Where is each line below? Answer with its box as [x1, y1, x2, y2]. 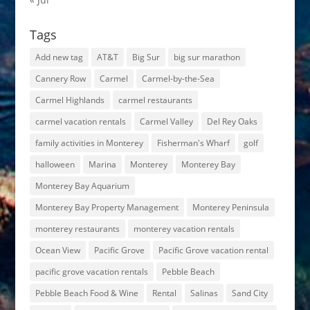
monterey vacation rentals [133, 223, 235, 235]
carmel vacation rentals [35, 116, 126, 127]
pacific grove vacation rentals [35, 266, 148, 277]
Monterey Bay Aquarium [35, 180, 129, 192]
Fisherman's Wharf [156, 137, 230, 149]
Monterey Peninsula [192, 201, 269, 213]
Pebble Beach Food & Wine [35, 287, 138, 299]
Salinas [190, 287, 218, 299]
